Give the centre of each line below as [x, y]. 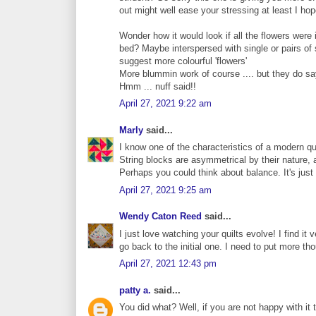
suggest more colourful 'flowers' [183, 61]
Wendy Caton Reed [160, 217]
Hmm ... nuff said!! [158, 86]
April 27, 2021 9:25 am [165, 190]
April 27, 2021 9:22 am [165, 104]
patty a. [135, 290]
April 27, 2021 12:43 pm [168, 264]
